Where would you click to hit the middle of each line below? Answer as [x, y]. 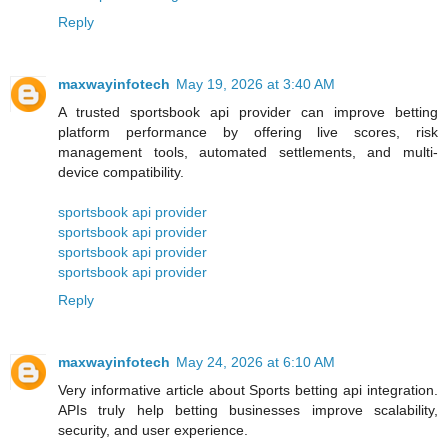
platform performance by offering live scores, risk [248, 131]
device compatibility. [121, 171]
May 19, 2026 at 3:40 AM [255, 83]
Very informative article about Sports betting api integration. [248, 389]
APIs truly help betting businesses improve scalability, [248, 409]
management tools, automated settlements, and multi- [248, 151]
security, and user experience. [153, 429]
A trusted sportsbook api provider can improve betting [248, 111]
